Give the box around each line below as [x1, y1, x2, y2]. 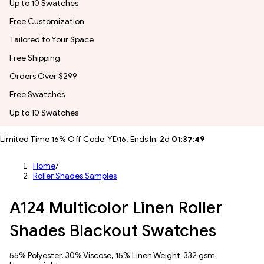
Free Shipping [9, 53, 60, 63]
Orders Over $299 [9, 71, 77, 81]
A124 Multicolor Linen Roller [9, 197, 223, 218]
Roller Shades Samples [33, 171, 117, 181]
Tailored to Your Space [9, 35, 94, 45]
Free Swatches [9, 90, 65, 100]
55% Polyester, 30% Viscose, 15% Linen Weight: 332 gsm [9, 250, 215, 260]
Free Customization [9, 16, 84, 27]
